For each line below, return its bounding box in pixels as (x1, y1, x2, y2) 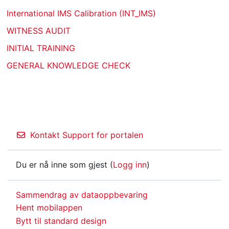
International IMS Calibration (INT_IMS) (7, 8, 156, 18)
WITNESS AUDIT (7, 25, 71, 36)
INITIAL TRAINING (7, 42, 75, 53)
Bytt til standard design (16, 216, 106, 226)
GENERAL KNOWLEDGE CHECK (7, 60, 130, 71)
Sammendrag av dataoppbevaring (16, 189, 148, 200)
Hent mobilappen (16, 202, 82, 213)
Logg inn (113, 159, 147, 170)
